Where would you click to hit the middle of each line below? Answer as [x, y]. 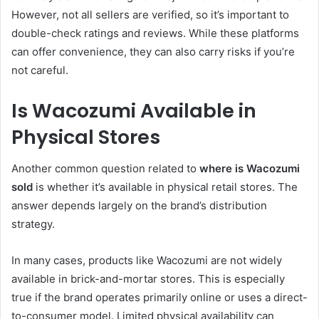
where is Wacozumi [250, 169]
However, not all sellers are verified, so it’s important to [150, 14]
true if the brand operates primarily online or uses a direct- [159, 298]
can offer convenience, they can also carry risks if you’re [153, 51]
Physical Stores [86, 137]
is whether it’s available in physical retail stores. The [165, 187]
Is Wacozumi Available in [134, 110]
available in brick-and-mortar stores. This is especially [148, 279]
